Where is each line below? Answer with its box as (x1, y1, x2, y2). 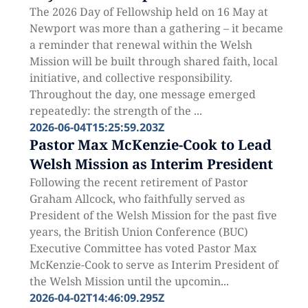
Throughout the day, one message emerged (29, 87, 256, 102)
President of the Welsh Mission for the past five (29, 208, 277, 223)
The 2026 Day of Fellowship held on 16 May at (29, 4, 268, 19)
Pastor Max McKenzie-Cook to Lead (29, 135, 272, 154)
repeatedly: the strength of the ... (29, 103, 202, 118)
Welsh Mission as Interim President (29, 155, 273, 173)
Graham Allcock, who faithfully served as (29, 191, 245, 206)
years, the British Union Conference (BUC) (29, 224, 248, 239)
